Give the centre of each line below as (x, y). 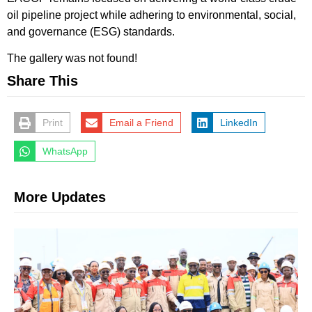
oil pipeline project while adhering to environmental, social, (151, 15)
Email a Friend (141, 122)
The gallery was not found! (72, 58)
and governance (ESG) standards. (91, 31)
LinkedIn (239, 122)
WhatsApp (65, 151)
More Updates (60, 197)
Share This (42, 81)
